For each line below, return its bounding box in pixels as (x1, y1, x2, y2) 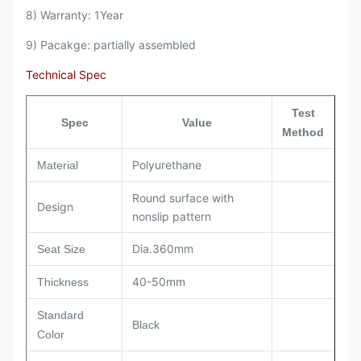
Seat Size (37, 243, 85, 256)
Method (282, 126, 324, 139)
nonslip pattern (132, 210, 211, 224)
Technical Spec (26, 68, 106, 82)
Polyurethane (132, 158, 201, 172)
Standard (37, 309, 84, 322)
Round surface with (132, 191, 234, 205)
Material (37, 159, 78, 172)
